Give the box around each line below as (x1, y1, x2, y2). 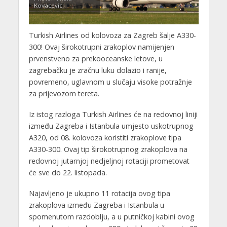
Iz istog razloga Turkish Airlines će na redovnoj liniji (28, 109, 198, 119)
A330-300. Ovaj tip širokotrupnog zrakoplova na (28, 144, 187, 154)
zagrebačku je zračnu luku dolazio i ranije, (28, 65, 167, 75)
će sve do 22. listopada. (28, 167, 107, 177)
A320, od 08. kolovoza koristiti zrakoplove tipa (28, 132, 181, 142)
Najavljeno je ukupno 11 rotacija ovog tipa (28, 188, 170, 198)
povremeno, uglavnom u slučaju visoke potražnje (28, 77, 192, 87)
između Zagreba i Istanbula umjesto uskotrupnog (28, 121, 194, 131)
